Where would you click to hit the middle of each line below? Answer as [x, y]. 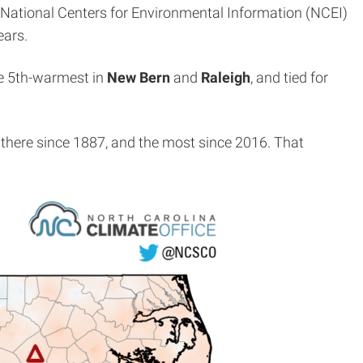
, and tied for [289, 77]
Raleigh [226, 77]
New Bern [139, 77]
